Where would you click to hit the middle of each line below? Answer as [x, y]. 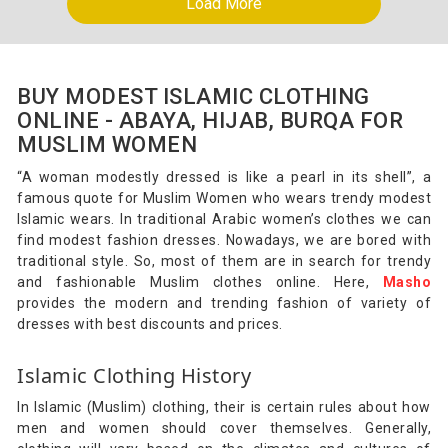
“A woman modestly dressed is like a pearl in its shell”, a [224, 176]
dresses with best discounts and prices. [150, 323]
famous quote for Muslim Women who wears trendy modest [224, 197]
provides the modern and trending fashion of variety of [224, 302]
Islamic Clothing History [134, 375]
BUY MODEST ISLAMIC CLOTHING [193, 96]
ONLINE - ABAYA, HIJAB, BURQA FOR [210, 120]
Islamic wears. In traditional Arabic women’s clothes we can [224, 218]
